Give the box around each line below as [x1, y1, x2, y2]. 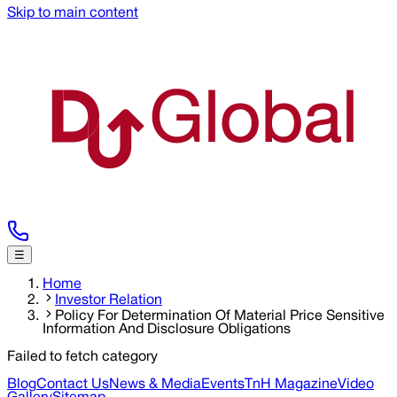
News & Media [109, 378, 201, 391]
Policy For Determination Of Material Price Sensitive [55, 309, 385, 323]
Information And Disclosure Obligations [43, 323, 291, 336]
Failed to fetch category [7, 350, 158, 363]
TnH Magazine [245, 378, 338, 391]
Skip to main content [7, 7, 138, 19]
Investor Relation [55, 293, 162, 307]
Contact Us [36, 378, 109, 391]
